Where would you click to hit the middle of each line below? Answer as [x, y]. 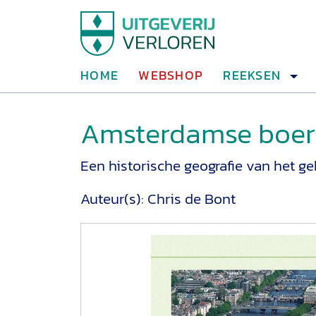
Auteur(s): [114, 198]
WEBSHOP [171, 75]
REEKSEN [252, 75]
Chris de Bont [192, 198]
